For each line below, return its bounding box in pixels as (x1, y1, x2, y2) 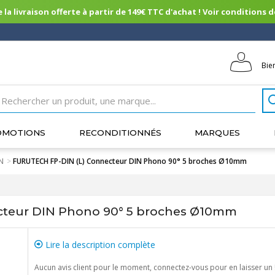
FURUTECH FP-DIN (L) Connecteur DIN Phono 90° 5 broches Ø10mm (13, 156, 247, 166)
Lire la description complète (42, 239, 155, 250)
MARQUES (195, 128, 241, 137)
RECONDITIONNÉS (79, 128, 161, 137)
